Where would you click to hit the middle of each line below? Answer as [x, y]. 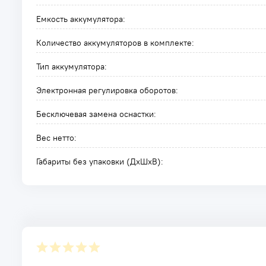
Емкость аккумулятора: [81, 19]
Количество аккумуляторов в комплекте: [115, 43]
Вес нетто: [56, 138]
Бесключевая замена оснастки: [96, 114]
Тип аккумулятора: [72, 66]
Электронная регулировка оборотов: [107, 90]
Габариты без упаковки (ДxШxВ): [100, 161]
